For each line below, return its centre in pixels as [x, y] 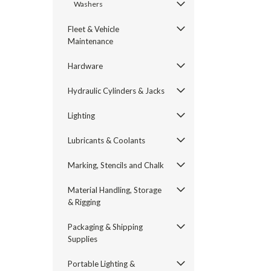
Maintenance [90, 41]
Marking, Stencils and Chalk [116, 165]
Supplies [83, 239]
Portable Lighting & [101, 264]
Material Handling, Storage [115, 190]
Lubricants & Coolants [106, 140]
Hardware [85, 66]
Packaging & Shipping [105, 227]
